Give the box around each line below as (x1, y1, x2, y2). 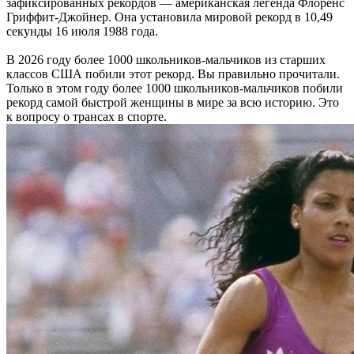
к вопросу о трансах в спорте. (6, 110, 167, 123)
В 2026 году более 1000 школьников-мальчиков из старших (6, 53, 326, 66)
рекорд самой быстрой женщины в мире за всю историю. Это (6, 96, 339, 109)
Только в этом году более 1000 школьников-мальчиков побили (6, 81, 343, 95)
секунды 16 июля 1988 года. (6, 24, 158, 38)
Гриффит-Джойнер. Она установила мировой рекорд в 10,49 (6, 10, 333, 24)
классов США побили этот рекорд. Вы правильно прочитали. (6, 67, 340, 81)
